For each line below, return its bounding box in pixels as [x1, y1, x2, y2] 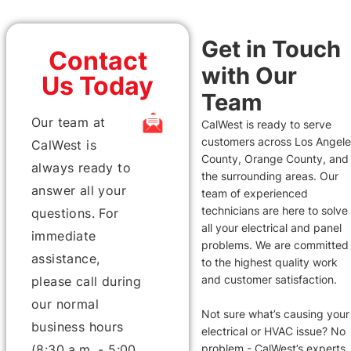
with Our [201, 61, 298, 89]
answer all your [31, 182, 127, 198]
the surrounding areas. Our [201, 168, 339, 183]
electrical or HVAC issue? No [201, 324, 346, 338]
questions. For [31, 204, 119, 221]
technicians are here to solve [201, 203, 349, 217]
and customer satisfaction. [201, 272, 338, 286]
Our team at [31, 114, 106, 130]
